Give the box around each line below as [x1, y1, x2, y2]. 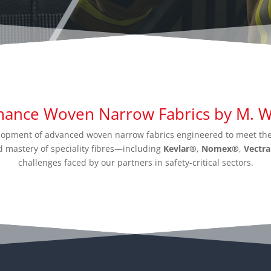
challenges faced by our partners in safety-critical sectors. [18, 156, 253, 168]
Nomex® [201, 142, 239, 154]
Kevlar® [163, 142, 197, 154]
